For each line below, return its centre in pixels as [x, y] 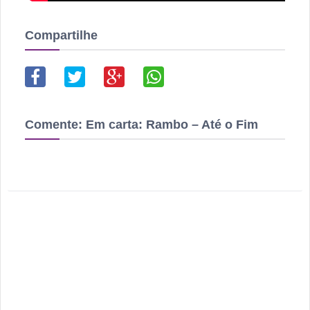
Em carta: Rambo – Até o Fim [172, 124]
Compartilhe [61, 35]
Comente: [55, 124]
